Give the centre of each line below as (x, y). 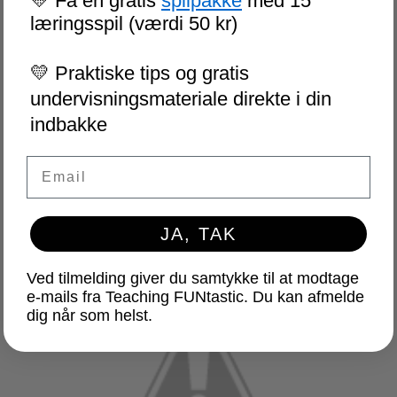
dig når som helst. (90, 316)
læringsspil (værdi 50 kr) (134, 24)
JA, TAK (198, 234)
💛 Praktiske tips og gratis (140, 74)
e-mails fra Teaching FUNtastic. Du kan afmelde (195, 297)
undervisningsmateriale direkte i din (181, 99)
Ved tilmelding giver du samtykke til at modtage (193, 279)
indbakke (69, 125)
